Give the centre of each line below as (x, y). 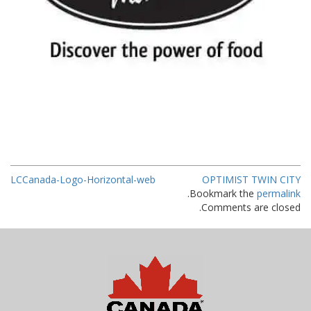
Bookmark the (223, 194)
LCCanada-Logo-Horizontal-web (83, 180)
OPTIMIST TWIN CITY (251, 180)
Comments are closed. (251, 208)
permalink (279, 194)
